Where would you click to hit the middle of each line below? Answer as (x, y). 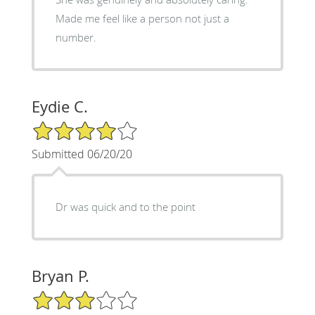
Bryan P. (60, 276)
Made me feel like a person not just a (142, 18)
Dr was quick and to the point (125, 206)
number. (76, 37)
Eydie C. (59, 106)
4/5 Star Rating (66, 126)
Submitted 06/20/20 (82, 154)
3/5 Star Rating (66, 295)
